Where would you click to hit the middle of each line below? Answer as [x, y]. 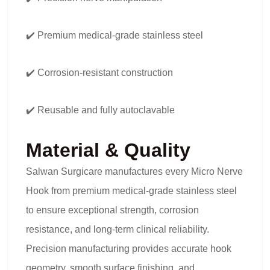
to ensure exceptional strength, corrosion [112, 210]
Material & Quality [108, 150]
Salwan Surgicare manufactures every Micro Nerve [134, 171]
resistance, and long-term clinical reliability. [118, 229]
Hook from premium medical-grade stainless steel [131, 191]
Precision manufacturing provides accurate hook [129, 249]
